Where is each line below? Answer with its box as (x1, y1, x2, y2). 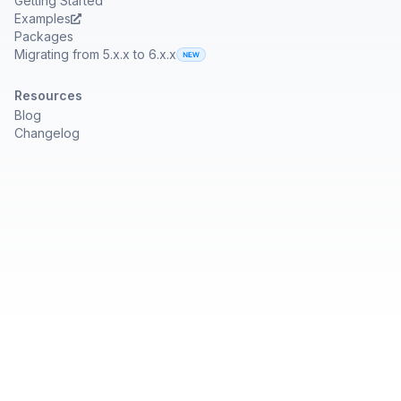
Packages (14, 29, 73, 44)
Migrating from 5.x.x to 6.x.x (14, 47, 176, 62)
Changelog (14, 125, 80, 141)
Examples (14, 11, 71, 26)
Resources (14, 88, 82, 103)
